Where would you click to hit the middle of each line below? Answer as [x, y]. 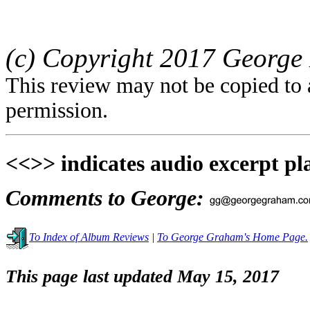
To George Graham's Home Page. [232, 237]
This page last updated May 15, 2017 [142, 277]
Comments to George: [108, 198]
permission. [57, 110]
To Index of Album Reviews [89, 237]
